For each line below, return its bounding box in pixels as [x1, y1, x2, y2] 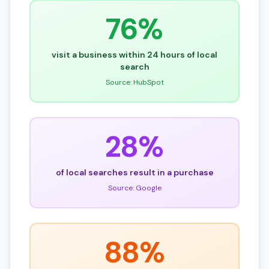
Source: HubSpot [105, 77, 164, 87]
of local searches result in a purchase [55, 167, 214, 178]
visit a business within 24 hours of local [52, 49, 217, 60]
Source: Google [107, 183, 162, 193]
